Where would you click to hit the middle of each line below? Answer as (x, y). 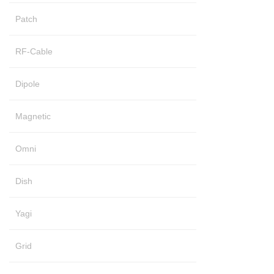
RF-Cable (34, 52)
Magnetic (33, 117)
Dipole (28, 84)
